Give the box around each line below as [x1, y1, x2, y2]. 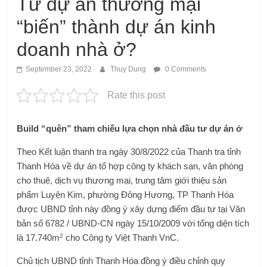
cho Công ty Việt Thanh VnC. [63, 232, 179, 243]
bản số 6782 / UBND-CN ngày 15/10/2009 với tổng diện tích [17, 218, 250, 228]
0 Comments [163, 65, 207, 73]
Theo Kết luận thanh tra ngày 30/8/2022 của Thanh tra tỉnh [17, 147, 241, 157]
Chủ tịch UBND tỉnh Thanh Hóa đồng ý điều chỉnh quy [17, 256, 226, 266]
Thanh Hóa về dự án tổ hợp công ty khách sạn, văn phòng [17, 161, 244, 171]
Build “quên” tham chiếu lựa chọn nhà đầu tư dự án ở [17, 123, 243, 133]
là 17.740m [17, 232, 60, 243]
